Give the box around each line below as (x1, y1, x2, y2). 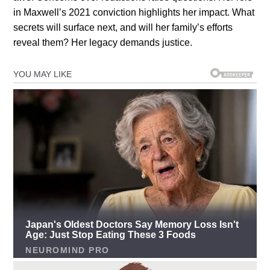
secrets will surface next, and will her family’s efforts (13, 22, 233, 33)
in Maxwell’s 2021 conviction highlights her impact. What (13, 7, 255, 17)
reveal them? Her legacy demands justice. (13, 37, 193, 48)
